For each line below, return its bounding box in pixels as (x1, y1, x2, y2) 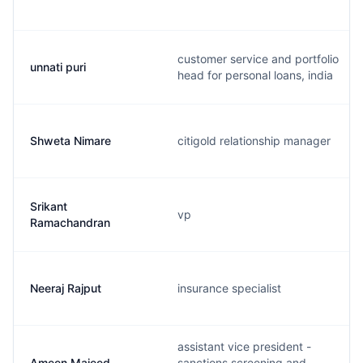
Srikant (30, 199, 67, 213)
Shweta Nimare (30, 134, 111, 147)
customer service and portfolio (177, 52, 339, 66)
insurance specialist (177, 281, 281, 295)
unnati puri (30, 60, 86, 74)
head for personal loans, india (177, 68, 333, 82)
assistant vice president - (177, 340, 311, 353)
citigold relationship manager (177, 134, 331, 147)
